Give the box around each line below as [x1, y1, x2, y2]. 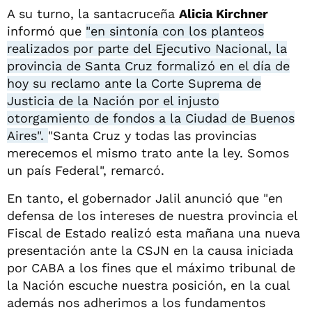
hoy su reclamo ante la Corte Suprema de [7, 75, 261, 91]
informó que [7, 23, 86, 38]
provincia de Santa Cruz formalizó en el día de [7, 58, 290, 73]
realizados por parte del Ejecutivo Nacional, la [7, 40, 287, 56]
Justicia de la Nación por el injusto [7, 93, 219, 108]
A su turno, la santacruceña [7, 6, 179, 21]
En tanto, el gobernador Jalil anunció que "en [7, 190, 283, 205]
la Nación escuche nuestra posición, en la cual [7, 277, 290, 292]
